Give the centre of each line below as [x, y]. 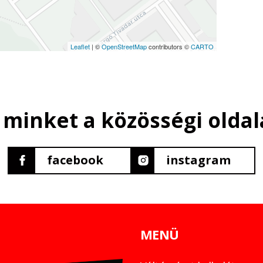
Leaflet [80, 46]
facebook [75, 160]
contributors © [169, 46]
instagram [198, 160]
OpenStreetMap [124, 46]
